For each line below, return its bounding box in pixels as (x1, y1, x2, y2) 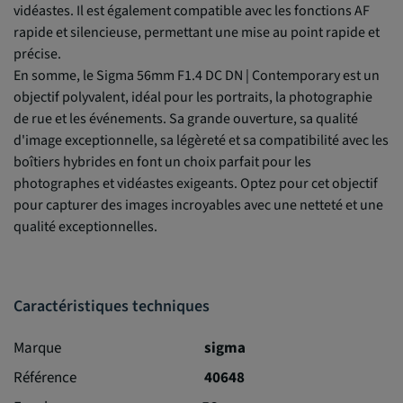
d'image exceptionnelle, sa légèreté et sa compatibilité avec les (13, 130, 389, 150)
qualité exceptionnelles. (13, 216, 157, 237)
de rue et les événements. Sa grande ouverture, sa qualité (13, 108, 358, 129)
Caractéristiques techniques (13, 294, 210, 318)
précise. (13, 43, 61, 64)
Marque (13, 336, 61, 359)
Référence (13, 366, 76, 389)
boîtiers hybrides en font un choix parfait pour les (13, 151, 311, 172)
